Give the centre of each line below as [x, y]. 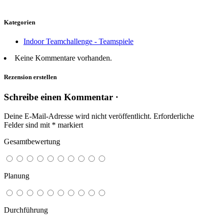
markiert [69, 125]
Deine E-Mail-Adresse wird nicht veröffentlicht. [78, 116]
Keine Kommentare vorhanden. [63, 58]
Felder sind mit [28, 125]
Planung [17, 175]
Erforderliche [174, 116]
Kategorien [20, 22]
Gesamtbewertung [32, 141]
